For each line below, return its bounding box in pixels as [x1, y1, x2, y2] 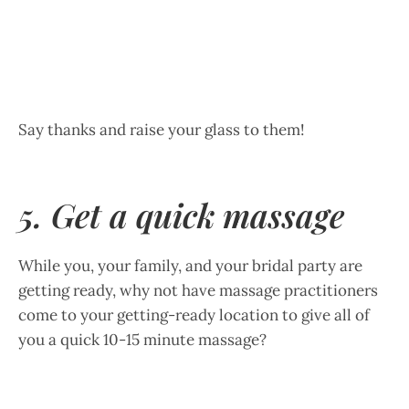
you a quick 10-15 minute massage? [18, 330, 267, 350]
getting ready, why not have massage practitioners [18, 280, 378, 300]
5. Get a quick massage [18, 193, 344, 236]
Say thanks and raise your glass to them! [18, 120, 305, 140]
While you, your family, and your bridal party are [18, 256, 362, 276]
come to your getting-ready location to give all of [18, 305, 370, 325]
